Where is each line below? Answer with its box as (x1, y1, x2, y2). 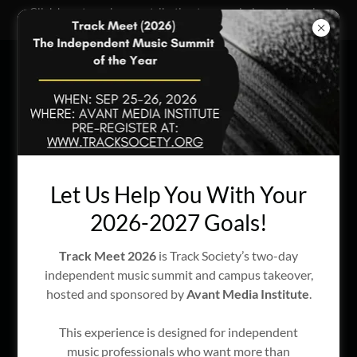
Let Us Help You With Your (50, 181, 307, 209)
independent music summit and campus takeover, (44, 267, 313, 283)
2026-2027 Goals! (89, 209, 268, 237)
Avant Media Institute (186, 286, 309, 302)
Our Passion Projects (75, 144, 282, 171)
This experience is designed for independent (59, 324, 298, 340)
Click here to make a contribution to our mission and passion (29, 5, 328, 18)
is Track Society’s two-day (156, 248, 298, 264)
